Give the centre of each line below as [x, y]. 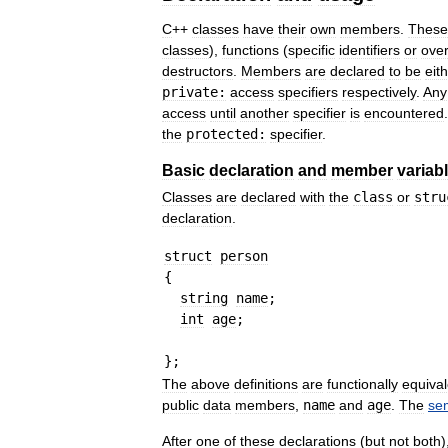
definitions [266, 384]
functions [250, 50]
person [244, 256]
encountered [404, 113]
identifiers [369, 50]
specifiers [308, 92]
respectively [379, 92]
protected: [226, 134]
